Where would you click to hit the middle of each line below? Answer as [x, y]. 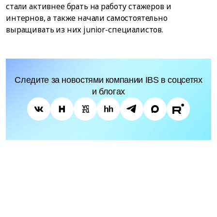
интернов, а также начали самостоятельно [87, 18]
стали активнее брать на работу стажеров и [89, 7]
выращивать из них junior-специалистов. [85, 30]
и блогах [108, 92]
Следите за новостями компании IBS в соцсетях [108, 80]
